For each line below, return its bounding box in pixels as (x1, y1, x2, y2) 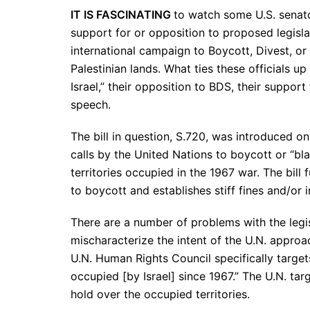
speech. (71, 98, 111, 112)
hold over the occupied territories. (71, 287, 250, 302)
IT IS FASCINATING (71, 8, 174, 22)
